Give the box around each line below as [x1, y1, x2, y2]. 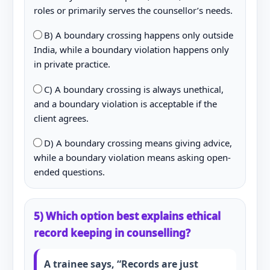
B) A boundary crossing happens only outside [41, 29, 233, 41]
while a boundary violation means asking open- [33, 151, 231, 163]
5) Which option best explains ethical [33, 209, 221, 223]
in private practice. [33, 58, 110, 70]
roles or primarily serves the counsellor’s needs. [33, 4, 233, 16]
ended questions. [33, 166, 105, 178]
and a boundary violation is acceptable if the [33, 97, 217, 110]
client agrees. [33, 111, 89, 124]
